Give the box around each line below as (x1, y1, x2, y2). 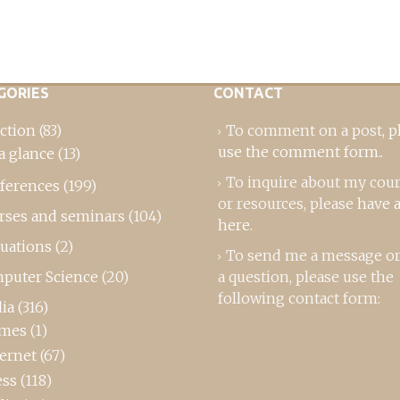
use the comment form (218, 142, 379, 161)
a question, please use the (218, 267, 394, 286)
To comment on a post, (226, 121, 388, 139)
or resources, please (218, 194, 357, 212)
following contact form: (218, 288, 380, 307)
